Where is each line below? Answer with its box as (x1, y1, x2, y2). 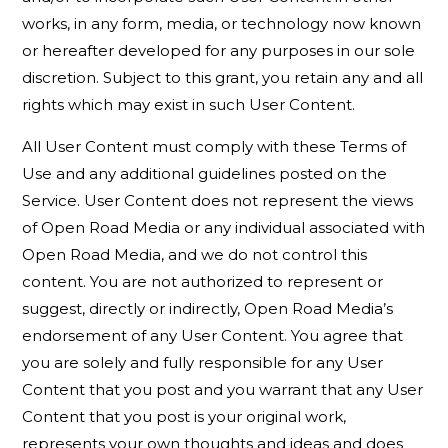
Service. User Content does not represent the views (22, 191, 414, 210)
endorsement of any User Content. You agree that (22, 326, 404, 345)
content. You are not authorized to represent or (22, 272, 384, 291)
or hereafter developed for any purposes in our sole (22, 41, 416, 60)
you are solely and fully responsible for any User (22, 353, 384, 372)
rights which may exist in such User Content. (22, 95, 360, 114)
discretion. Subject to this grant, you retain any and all (22, 68, 424, 87)
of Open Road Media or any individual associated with (22, 218, 426, 237)
